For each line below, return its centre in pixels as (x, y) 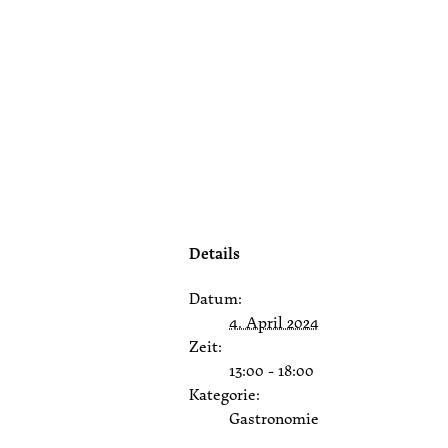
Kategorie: (224, 394)
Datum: (215, 298)
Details (214, 253)
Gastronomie (274, 418)
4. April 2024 (274, 322)
